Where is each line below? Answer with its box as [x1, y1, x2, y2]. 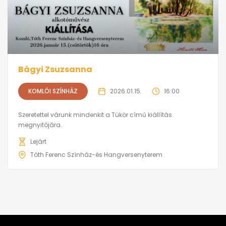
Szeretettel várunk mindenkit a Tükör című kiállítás [18, 110, 172, 120]
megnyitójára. [18, 121, 62, 130]
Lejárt [30, 137, 46, 146]
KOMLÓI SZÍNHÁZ [28, 87, 78, 96]
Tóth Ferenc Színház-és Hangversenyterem [30, 150, 162, 159]
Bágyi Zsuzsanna [18, 64, 92, 76]
